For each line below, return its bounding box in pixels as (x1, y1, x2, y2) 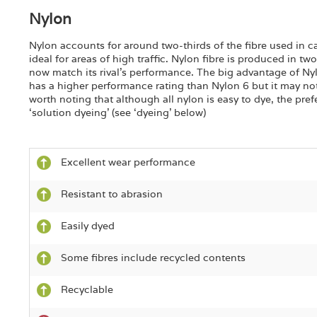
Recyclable (60, 283, 113, 296)
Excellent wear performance (60, 156, 195, 168)
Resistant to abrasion (60, 188, 163, 200)
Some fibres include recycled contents (60, 251, 246, 264)
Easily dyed (60, 219, 115, 232)
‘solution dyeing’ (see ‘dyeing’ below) (28, 106, 206, 119)
